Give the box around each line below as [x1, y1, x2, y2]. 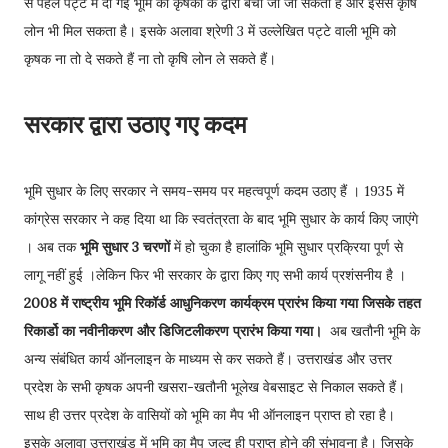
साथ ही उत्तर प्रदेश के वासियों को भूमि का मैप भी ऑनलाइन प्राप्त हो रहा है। [24, 406, 395, 424]
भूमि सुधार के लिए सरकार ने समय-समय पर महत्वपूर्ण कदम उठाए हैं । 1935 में [24, 182, 404, 200]
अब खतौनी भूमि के [326, 322, 420, 340]
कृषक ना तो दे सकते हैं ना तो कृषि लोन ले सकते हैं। [24, 50, 276, 68]
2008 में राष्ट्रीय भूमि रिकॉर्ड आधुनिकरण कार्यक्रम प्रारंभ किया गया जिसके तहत [24, 294, 421, 312]
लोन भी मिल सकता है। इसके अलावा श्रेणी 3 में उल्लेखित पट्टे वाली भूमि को [24, 22, 396, 40]
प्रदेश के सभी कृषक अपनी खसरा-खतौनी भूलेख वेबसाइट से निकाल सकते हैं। [24, 378, 409, 396]
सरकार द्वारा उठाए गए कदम [24, 109, 246, 140]
